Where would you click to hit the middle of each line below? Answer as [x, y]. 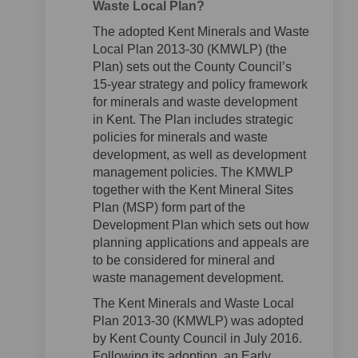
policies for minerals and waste [180, 137]
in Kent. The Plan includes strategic [193, 119]
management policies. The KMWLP [193, 172]
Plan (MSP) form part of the [169, 207]
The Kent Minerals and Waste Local [193, 303]
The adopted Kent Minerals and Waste [201, 32]
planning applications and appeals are [201, 243]
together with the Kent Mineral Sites [193, 190]
